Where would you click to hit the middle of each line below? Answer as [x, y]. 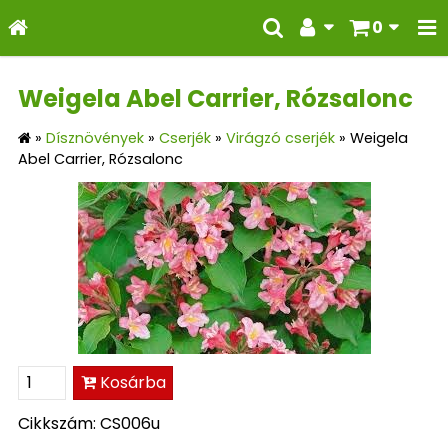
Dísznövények [95, 137]
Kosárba [130, 382]
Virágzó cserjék [280, 137]
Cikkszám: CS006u [89, 423]
